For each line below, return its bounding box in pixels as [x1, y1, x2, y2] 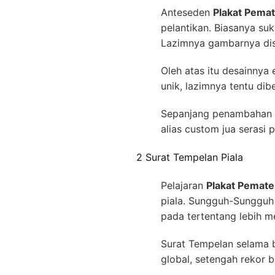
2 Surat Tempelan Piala [136, 150, 243, 163]
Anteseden [161, 6, 213, 18]
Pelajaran [161, 179, 206, 192]
